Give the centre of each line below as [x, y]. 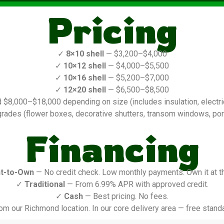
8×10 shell [85, 54]
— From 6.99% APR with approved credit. [136, 184]
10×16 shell [85, 78]
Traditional [44, 184]
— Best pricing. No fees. [126, 196]
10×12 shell [85, 66]
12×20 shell [85, 90]
